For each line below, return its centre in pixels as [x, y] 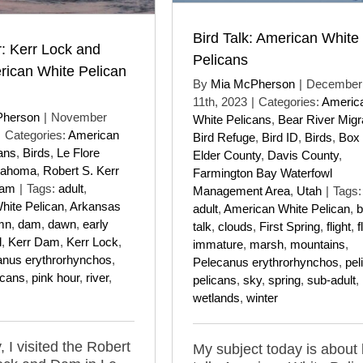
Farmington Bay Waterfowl [263, 173]
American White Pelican [287, 208]
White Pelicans [232, 119]
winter [262, 297]
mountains [318, 244]
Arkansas [95, 206]
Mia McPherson [253, 83]
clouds [235, 226]
